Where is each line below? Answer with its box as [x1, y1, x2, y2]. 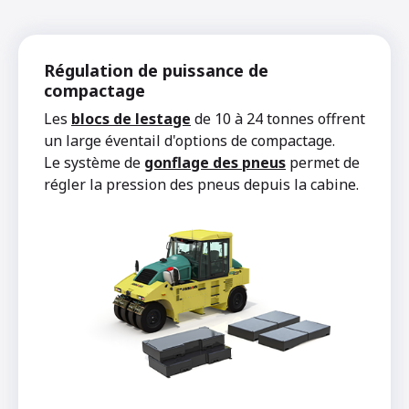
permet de [286, 152, 360, 173]
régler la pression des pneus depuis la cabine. [44, 173, 359, 194]
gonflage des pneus [144, 152, 286, 173]
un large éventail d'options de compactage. [44, 130, 335, 151]
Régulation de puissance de [44, 58, 268, 81]
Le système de [44, 152, 144, 173]
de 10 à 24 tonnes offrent [191, 108, 365, 129]
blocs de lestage [71, 108, 191, 129]
